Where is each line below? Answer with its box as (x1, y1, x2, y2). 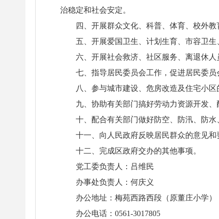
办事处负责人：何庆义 (76, 178, 154, 186)
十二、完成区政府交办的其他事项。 (76, 147, 201, 155)
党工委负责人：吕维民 (76, 162, 154, 171)
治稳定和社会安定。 (60, 6, 131, 14)
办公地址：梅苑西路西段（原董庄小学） (76, 194, 217, 202)
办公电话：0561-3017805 (76, 209, 160, 218)
